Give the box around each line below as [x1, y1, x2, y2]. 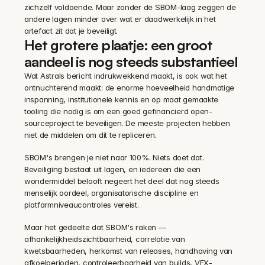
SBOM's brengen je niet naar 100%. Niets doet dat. [24, 152, 204, 162]
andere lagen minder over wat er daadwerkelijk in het [24, 14, 216, 24]
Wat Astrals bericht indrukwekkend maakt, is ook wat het [24, 70, 227, 80]
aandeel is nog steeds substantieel [24, 52, 238, 70]
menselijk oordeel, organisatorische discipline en [24, 188, 199, 198]
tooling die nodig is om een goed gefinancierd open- [24, 106, 212, 116]
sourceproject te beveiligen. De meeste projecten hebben [24, 118, 230, 128]
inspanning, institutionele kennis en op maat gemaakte [24, 94, 219, 104]
